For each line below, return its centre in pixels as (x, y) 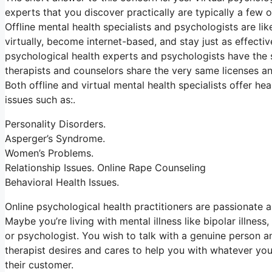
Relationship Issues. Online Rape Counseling (105, 168)
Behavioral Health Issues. (62, 182)
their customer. (39, 265)
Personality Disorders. (55, 124)
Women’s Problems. (49, 153)
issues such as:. (40, 100)
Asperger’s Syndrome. (55, 138)
